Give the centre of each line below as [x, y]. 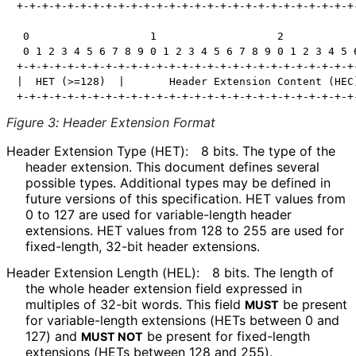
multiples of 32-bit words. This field [135, 305]
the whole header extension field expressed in [164, 289]
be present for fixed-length [226, 337]
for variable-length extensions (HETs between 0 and [182, 321]
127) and [53, 337]
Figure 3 [31, 123]
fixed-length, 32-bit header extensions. [142, 247]
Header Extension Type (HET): [97, 151]
